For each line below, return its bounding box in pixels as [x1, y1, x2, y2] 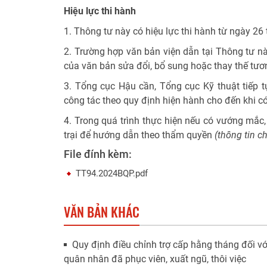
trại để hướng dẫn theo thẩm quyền [64, 129, 215, 141]
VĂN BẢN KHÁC [64, 202, 139, 222]
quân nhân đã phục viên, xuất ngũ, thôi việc [64, 253, 246, 265]
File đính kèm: [64, 148, 132, 161]
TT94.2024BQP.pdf [76, 168, 148, 179]
